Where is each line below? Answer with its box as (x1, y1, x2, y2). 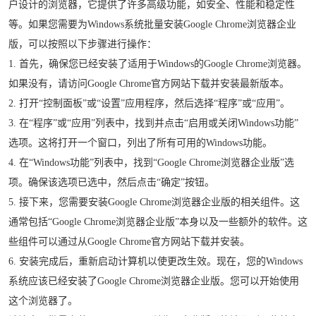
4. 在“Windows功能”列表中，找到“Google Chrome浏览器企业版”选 (8, 157, 294, 168)
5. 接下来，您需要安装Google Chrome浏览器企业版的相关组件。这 (8, 196, 300, 207)
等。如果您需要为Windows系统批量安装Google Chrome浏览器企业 (8, 18, 296, 30)
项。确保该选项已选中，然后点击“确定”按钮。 (8, 176, 214, 188)
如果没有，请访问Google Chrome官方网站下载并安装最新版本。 (8, 78, 289, 89)
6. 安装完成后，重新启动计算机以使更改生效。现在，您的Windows (8, 255, 303, 267)
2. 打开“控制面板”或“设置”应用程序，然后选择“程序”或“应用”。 (8, 97, 290, 109)
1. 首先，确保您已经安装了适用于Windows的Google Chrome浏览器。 (8, 58, 307, 69)
